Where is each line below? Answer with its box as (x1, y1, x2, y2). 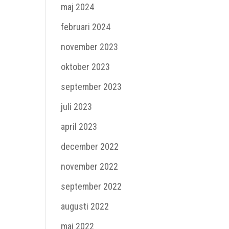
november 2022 (61, 161, 119, 172)
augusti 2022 (61, 201, 109, 212)
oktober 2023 (61, 61, 110, 72)
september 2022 (61, 181, 122, 192)
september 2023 (61, 81, 122, 92)
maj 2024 (61, 2, 95, 12)
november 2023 (61, 41, 119, 52)
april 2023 (61, 121, 98, 132)
